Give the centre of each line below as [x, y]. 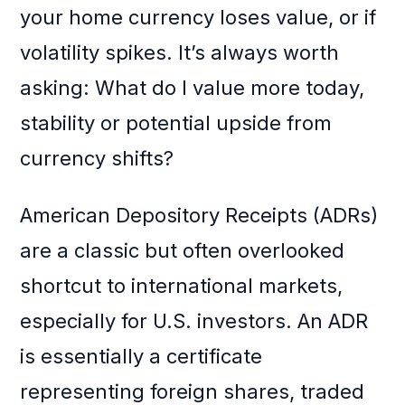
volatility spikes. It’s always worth [180, 53]
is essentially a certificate [141, 357]
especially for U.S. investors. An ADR [194, 321]
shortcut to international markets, [182, 286]
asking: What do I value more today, [193, 88]
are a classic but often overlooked [183, 251]
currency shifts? [97, 159]
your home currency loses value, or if [198, 18]
